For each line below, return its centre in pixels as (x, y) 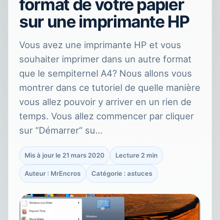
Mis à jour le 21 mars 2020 (65, 155)
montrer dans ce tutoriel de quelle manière (110, 88)
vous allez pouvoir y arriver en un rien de (105, 102)
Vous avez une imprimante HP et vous (100, 45)
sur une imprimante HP (104, 22)
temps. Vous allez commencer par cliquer (107, 116)
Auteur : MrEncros (53, 174)
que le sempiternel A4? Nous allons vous (106, 73)
